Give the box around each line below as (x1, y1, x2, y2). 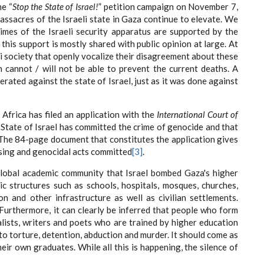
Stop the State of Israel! (12, 1, 98, 12)
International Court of (157, 109, 238, 120)
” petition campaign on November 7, (98, 1, 239, 12)
